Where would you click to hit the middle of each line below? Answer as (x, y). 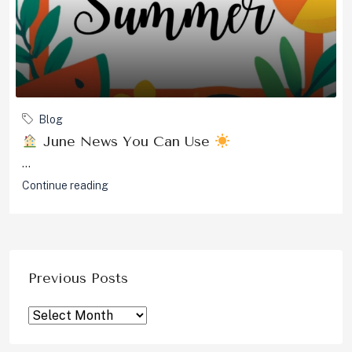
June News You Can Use (126, 142)
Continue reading (65, 186)
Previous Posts (78, 279)
